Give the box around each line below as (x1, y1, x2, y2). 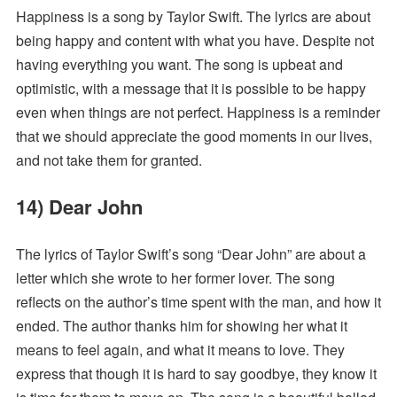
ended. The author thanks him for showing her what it (15, 315, 347, 337)
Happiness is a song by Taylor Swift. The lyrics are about (15, 6, 370, 27)
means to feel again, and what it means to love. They (15, 339, 345, 361)
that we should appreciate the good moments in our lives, (15, 126, 372, 147)
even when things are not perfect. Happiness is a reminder (15, 102, 380, 123)
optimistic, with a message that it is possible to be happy (15, 78, 366, 99)
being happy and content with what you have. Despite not (15, 30, 374, 51)
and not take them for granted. (15, 150, 202, 171)
